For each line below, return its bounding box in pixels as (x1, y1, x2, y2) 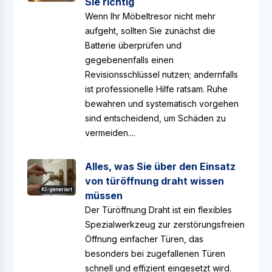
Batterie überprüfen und (85, 40, 182, 50)
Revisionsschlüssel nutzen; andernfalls (85, 69, 238, 80)
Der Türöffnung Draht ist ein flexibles (85, 205, 232, 215)
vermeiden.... (85, 127, 135, 138)
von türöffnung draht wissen (85, 175, 224, 187)
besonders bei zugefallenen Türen (85, 248, 225, 259)
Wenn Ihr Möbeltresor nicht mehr (85, 11, 216, 21)
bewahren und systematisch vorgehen (85, 98, 239, 109)
